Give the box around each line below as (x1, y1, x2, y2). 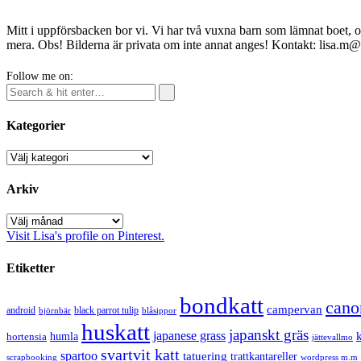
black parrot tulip (74, 305, 139, 316)
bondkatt (180, 293, 263, 318)
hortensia (6, 330, 47, 342)
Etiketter (6, 260, 55, 275)
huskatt (81, 319, 150, 345)
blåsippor (142, 305, 176, 315)
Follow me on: (6, 70, 73, 83)
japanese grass (153, 329, 226, 342)
